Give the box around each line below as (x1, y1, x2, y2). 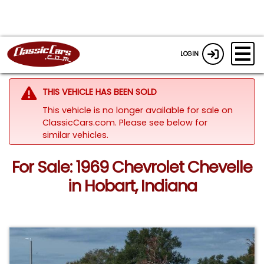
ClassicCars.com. (42, 116, 119, 128)
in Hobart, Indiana (67, 175, 197, 197)
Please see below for (118, 116, 207, 128)
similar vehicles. (42, 128, 108, 141)
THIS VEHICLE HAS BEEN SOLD (42, 85, 157, 98)
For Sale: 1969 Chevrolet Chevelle (12, 156, 252, 179)
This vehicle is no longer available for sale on (42, 104, 233, 116)
